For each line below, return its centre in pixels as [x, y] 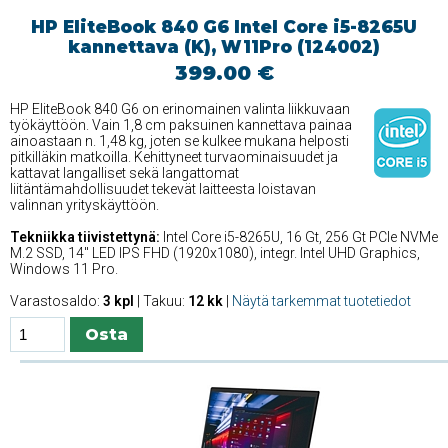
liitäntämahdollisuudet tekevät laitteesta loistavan [163, 189]
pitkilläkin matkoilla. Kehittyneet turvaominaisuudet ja [174, 157]
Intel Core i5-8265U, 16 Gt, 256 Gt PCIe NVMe [299, 237]
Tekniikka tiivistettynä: [85, 237]
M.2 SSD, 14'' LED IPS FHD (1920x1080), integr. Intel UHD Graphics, [215, 253]
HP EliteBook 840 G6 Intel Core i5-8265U [224, 27]
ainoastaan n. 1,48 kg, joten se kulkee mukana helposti [179, 141]
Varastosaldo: [56, 301]
